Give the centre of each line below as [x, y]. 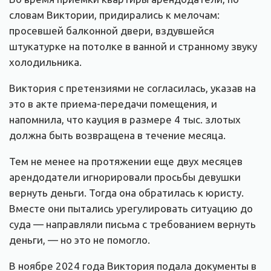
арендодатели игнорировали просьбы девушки [125, 177]
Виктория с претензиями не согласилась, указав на [132, 88]
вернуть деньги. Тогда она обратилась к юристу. [126, 192]
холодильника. [45, 62]
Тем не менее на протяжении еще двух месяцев [126, 161]
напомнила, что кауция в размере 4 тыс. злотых [125, 119]
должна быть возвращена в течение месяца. [117, 135]
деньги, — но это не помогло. [80, 240]
